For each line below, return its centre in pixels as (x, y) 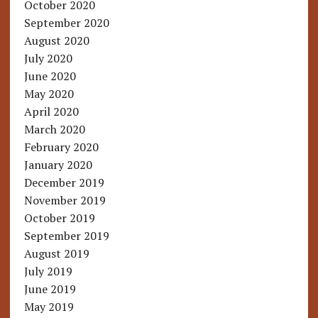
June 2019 (50, 289)
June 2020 (50, 76)
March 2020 (54, 130)
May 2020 (49, 94)
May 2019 (49, 307)
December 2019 (64, 183)
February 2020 (61, 147)
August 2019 (56, 254)
